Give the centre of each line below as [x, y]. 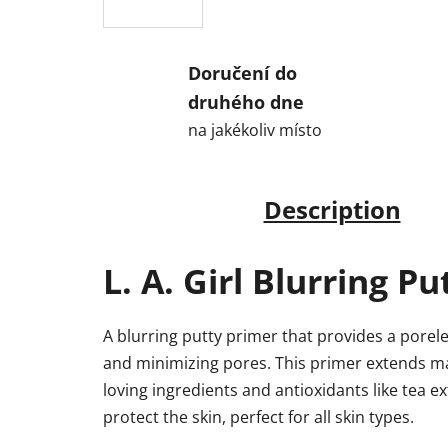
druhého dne [246, 101]
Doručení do [242, 72]
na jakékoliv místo [255, 129]
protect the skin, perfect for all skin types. [258, 416]
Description [332, 209]
